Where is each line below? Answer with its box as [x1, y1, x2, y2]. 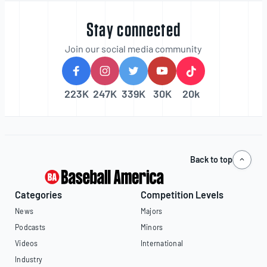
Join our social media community [65, 43, 202, 55]
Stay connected [86, 20, 181, 42]
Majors [141, 207, 163, 216]
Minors [141, 223, 163, 232]
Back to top [190, 154, 232, 165]
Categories [15, 189, 63, 201]
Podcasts [15, 223, 46, 232]
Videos [15, 239, 38, 248]
